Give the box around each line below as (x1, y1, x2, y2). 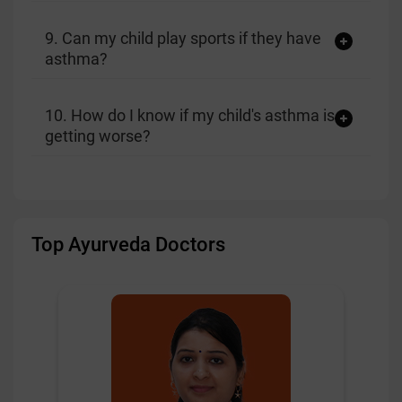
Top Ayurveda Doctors (31, 233, 225, 256)
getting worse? (45, 127, 151, 145)
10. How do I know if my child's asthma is (45, 106, 335, 125)
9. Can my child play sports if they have (45, 29, 321, 48)
